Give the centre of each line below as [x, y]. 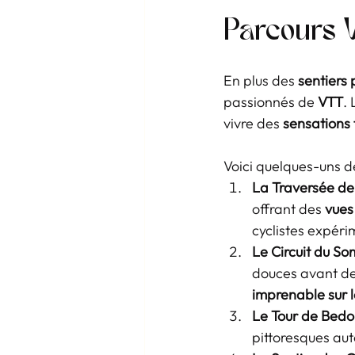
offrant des [288, 209]
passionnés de [271, 102]
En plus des [261, 80]
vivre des [253, 123]
